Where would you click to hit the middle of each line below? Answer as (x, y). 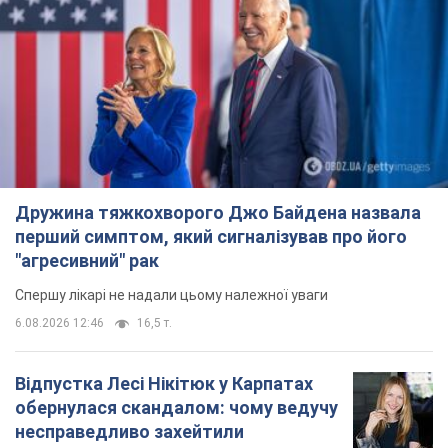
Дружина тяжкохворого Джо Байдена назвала (218, 213)
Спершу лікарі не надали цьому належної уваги (171, 295)
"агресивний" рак (87, 261)
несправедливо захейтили (129, 432)
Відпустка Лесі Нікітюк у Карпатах (164, 384)
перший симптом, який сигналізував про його (211, 237)
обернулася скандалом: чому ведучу (176, 408)
